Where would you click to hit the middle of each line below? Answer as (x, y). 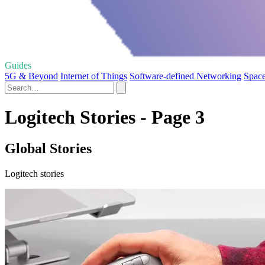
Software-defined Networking (185, 76)
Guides (18, 65)
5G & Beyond (31, 76)
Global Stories (48, 149)
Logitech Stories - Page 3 (105, 117)
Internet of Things (94, 76)
